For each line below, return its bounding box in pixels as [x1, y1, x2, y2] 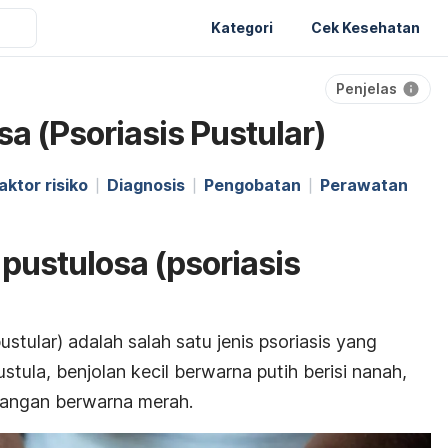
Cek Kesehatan [311, 18, 420, 36]
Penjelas [336, 80, 397, 97]
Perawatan [320, 175, 408, 195]
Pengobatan [204, 175, 301, 195]
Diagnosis [107, 175, 185, 195]
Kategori [211, 18, 273, 36]
